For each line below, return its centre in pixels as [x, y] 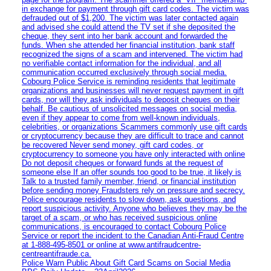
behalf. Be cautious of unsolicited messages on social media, [129, 108]
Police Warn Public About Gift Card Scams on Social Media [126, 263]
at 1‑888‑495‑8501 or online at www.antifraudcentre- [111, 244]
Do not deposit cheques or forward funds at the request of [122, 163]
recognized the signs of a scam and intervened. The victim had [132, 54]
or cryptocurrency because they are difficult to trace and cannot [133, 135]
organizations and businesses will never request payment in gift [133, 90]
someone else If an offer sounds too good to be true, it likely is [132, 172]
